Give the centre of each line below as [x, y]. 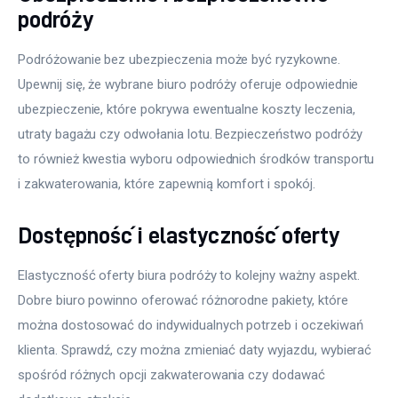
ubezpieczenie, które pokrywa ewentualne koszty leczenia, [188, 110]
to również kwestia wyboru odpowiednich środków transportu [198, 159]
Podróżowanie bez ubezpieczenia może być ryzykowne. [181, 60]
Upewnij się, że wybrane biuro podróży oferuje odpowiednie [190, 85]
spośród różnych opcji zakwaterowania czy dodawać [173, 374]
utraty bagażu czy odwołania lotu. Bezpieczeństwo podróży [192, 135]
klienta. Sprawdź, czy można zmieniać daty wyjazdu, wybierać [197, 350]
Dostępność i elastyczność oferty [179, 235]
